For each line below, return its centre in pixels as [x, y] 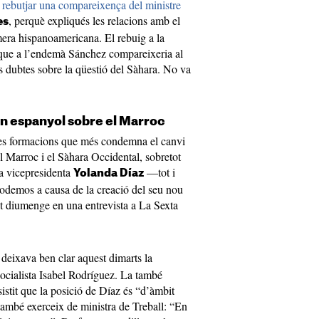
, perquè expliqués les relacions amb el [94, 20]
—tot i [159, 172]
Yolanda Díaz [109, 173]
